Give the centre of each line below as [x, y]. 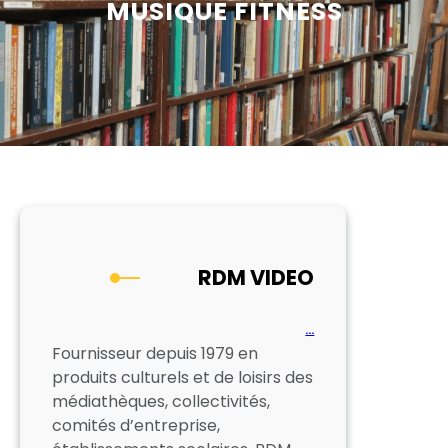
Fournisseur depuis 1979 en [155, 353]
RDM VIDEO [256, 277]
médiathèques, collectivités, [161, 401]
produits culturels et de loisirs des [182, 377]
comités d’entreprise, [136, 425]
